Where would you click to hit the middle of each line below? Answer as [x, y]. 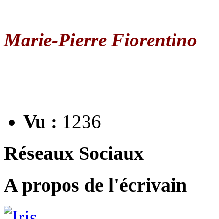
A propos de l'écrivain [95, 185]
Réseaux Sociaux [74, 153]
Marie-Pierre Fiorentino [100, 40]
